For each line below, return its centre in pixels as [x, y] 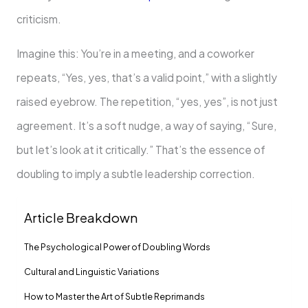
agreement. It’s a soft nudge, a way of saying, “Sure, [146, 126]
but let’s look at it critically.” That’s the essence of [141, 150]
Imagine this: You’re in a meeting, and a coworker [135, 54]
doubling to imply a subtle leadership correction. [135, 174]
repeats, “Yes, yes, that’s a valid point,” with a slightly [146, 78]
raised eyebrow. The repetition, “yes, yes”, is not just [147, 102]
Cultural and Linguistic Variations [91, 271]
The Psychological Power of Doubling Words [117, 246]
